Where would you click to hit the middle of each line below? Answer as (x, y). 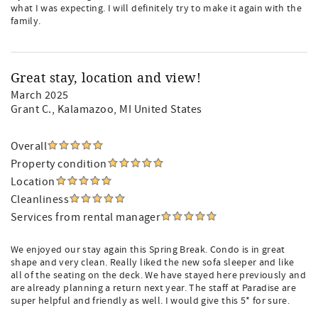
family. (26, 21)
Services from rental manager (86, 217)
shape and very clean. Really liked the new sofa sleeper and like (153, 263)
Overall (29, 146)
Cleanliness (40, 199)
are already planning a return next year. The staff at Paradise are (154, 288)
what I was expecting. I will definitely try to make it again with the (157, 9)
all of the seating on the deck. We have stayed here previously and (159, 275)
